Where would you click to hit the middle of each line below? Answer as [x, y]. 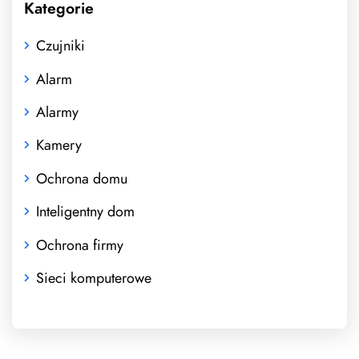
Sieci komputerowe [94, 277]
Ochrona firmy [80, 244]
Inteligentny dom [85, 212]
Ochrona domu [82, 178]
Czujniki [61, 46]
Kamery [59, 145]
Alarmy [57, 112]
